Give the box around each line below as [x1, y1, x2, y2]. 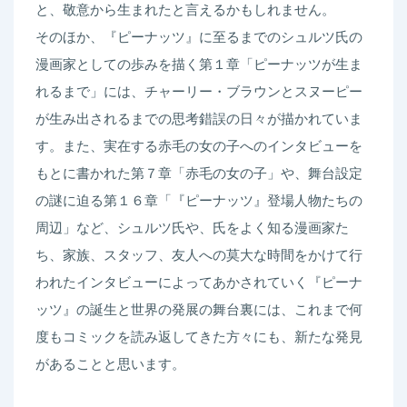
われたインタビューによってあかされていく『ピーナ [35, 274, 362, 291]
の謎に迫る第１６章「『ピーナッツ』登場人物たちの [35, 193, 362, 209]
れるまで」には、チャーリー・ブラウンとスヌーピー [35, 84, 362, 100]
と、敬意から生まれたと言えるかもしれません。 [35, 2, 335, 18]
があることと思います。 [35, 356, 185, 372]
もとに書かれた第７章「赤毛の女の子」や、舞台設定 [35, 165, 362, 182]
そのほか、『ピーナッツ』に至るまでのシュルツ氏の [35, 29, 362, 45]
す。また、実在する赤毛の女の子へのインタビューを [35, 138, 362, 154]
